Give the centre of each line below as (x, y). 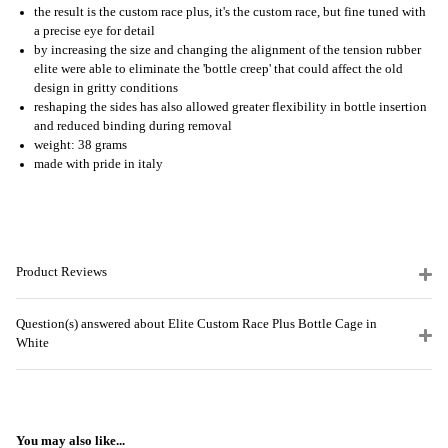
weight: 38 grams (80, 144)
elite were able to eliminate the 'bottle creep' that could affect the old (218, 68)
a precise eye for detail (94, 30)
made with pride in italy (98, 163)
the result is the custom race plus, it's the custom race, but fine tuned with (230, 11)
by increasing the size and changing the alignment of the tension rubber (227, 49)
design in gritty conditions (106, 87)
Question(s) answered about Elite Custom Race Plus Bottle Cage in (196, 324)
